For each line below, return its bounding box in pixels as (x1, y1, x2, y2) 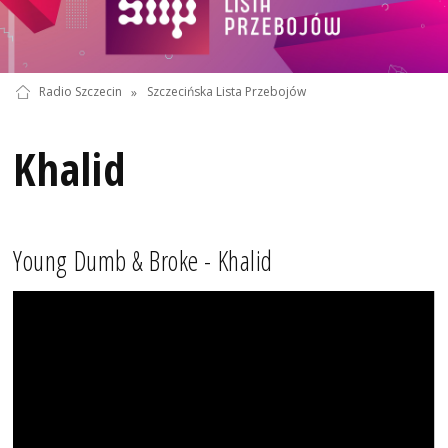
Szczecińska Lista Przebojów (146, 83, 306, 101)
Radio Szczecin (38, 83, 122, 101)
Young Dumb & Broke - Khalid (13, 243, 273, 280)
